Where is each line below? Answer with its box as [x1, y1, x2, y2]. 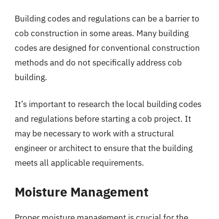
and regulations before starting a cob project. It [15, 113, 191, 124]
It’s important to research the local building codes [15, 99, 201, 109]
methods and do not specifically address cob [15, 57, 182, 68]
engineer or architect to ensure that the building [15, 143, 193, 153]
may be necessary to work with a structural [15, 128, 174, 139]
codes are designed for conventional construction [15, 42, 200, 53]
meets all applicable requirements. [15, 157, 144, 168]
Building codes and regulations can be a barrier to [15, 13, 199, 24]
